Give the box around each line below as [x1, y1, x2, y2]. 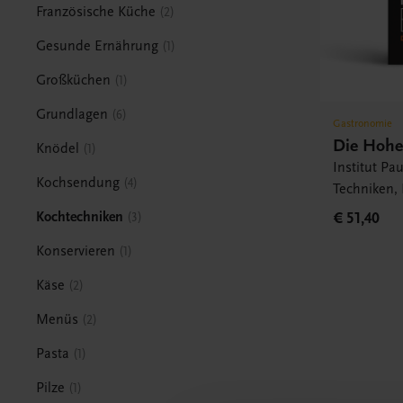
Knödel [36, 139, 80, 157]
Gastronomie [333, 116, 393, 130]
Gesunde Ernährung [36, 37, 159, 54]
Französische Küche [36, 3, 157, 20]
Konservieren [36, 242, 116, 259]
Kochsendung [36, 174, 121, 191]
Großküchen [36, 71, 112, 88]
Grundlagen [36, 105, 109, 122]
